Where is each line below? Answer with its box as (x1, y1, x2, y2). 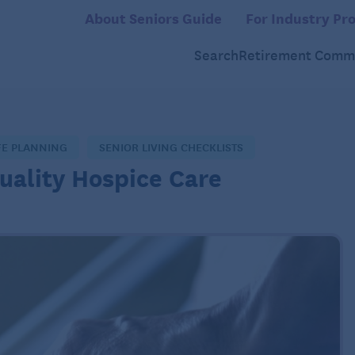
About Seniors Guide (85, 7, 222, 28)
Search (194, 44, 239, 65)
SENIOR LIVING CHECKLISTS (99, 137, 243, 155)
